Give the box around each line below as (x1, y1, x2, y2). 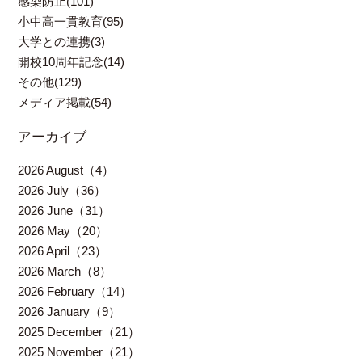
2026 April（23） (18, 244, 107, 258)
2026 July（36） (18, 183, 107, 197)
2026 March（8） (18, 264, 112, 278)
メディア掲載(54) (18, 95, 112, 109)
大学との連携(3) (18, 35, 106, 48)
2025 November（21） (18, 345, 141, 359)
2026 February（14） (18, 284, 133, 298)
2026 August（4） (18, 163, 115, 177)
